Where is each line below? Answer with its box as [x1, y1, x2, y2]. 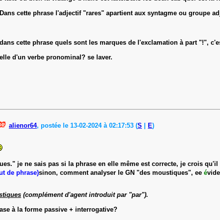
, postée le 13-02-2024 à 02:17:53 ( [37, 121, 137, 129]
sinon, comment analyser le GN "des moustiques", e [39, 168, 198, 176]
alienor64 [9, 121, 37, 129]
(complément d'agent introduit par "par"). [21, 191, 148, 198]
